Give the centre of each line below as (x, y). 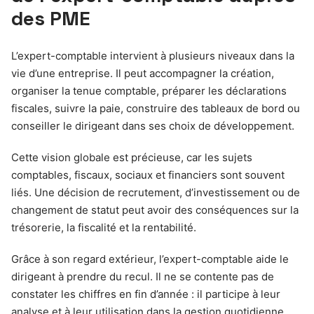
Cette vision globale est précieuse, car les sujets (132, 157)
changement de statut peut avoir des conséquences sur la (155, 210)
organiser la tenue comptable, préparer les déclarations (149, 91)
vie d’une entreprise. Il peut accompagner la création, (143, 73)
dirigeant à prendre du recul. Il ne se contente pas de (143, 277)
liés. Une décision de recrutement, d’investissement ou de (156, 192)
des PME (51, 18)
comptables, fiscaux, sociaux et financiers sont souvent (148, 175)
